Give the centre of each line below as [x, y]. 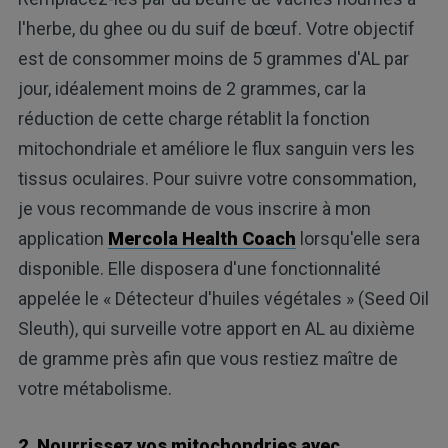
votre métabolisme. [94, 389]
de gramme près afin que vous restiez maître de [207, 359]
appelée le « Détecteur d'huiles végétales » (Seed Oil [223, 299]
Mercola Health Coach [201, 239]
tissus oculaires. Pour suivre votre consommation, [216, 179]
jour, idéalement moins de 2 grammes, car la [191, 89]
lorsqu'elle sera [357, 239]
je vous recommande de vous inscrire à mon [194, 209]
